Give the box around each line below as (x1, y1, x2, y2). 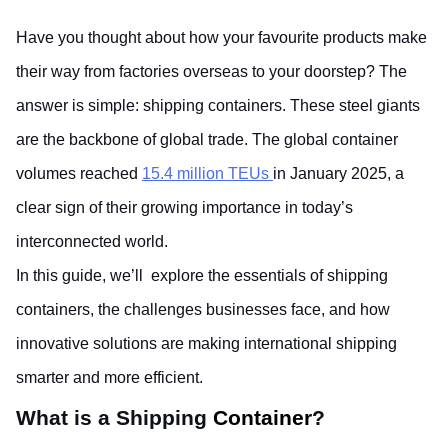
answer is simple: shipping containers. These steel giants (16, 97, 420, 114)
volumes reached (16, 165, 138, 182)
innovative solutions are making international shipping (16, 335, 397, 352)
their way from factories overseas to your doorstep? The (16, 63, 407, 80)
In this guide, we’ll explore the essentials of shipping (16, 267, 388, 284)
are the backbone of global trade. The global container (16, 131, 398, 148)
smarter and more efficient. (16, 369, 203, 386)
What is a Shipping (16, 406, 207, 430)
